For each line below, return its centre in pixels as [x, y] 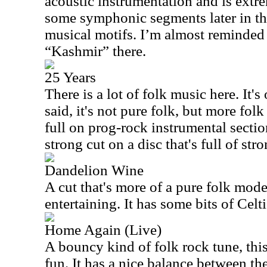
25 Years [70, 77]
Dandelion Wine [94, 170]
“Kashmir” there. [95, 51]
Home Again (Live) [103, 230]
